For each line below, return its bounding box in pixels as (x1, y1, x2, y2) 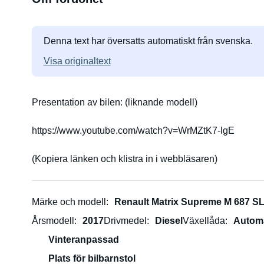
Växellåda (182, 216, 225, 226)
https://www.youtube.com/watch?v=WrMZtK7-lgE (31, 126, 235, 136)
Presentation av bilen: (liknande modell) (31, 97, 125, 107)
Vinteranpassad (48, 235, 119, 245)
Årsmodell (31, 216, 74, 226)
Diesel (154, 216, 183, 226)
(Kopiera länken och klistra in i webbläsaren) (31, 154, 217, 164)
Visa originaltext (43, 56, 111, 66)
